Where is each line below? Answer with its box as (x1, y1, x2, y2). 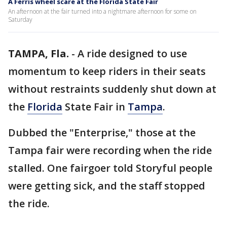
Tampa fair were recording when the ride (8, 143, 212, 157)
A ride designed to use (78, 47, 187, 60)
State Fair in (62, 100, 128, 113)
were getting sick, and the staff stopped (8, 179, 205, 193)
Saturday (8, 15, 32, 24)
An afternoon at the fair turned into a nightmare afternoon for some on (8, 7, 197, 16)
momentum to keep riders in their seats (8, 64, 206, 78)
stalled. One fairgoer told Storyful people (8, 161, 212, 175)
